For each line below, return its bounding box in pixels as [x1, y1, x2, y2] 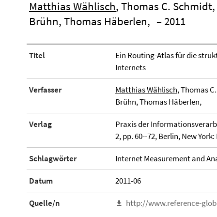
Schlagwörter [29, 153, 77, 164]
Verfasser [29, 84, 62, 95]
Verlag [29, 119, 52, 129]
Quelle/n [29, 198, 60, 208]
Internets [115, 62, 146, 73]
